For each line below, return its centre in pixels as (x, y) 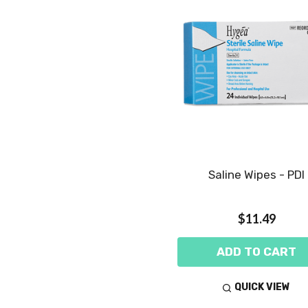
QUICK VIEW (263, 287)
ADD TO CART (256, 251)
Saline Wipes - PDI (256, 174)
